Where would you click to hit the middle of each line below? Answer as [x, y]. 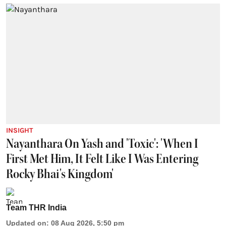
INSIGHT [20, 130]
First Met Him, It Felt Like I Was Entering [102, 158]
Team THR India [36, 207]
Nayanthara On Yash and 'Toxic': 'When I [102, 143]
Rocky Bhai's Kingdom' [60, 174]
